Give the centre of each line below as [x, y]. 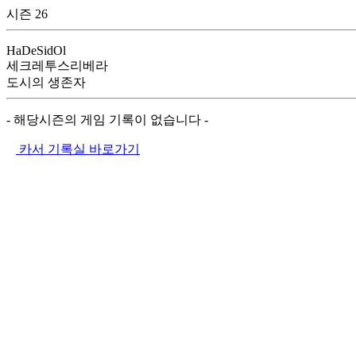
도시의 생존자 [46, 82]
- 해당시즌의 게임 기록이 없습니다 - [107, 120]
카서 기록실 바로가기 [79, 149]
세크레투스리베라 [57, 66]
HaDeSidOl [36, 50]
